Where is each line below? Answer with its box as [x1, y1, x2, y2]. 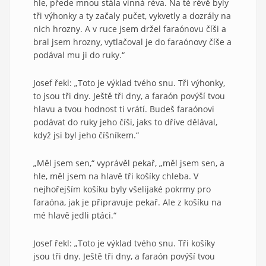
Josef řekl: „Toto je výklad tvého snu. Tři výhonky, [33, 77, 225, 88]
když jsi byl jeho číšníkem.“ [33, 129, 139, 141]
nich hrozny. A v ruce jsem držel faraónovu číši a [33, 23, 226, 34]
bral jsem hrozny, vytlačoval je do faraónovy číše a [33, 36, 232, 47]
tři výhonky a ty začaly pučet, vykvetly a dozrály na [33, 9, 231, 21]
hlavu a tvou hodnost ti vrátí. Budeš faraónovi [33, 103, 214, 115]
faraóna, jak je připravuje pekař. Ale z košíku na [33, 196, 221, 208]
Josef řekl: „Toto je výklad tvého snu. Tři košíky [33, 237, 215, 249]
